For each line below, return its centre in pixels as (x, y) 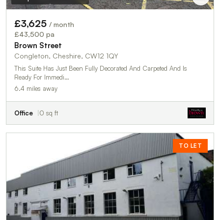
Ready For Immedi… (42, 77)
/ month (62, 24)
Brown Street (38, 45)
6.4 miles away (36, 88)
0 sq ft (49, 113)
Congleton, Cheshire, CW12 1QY (66, 55)
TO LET (190, 145)
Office (24, 113)
